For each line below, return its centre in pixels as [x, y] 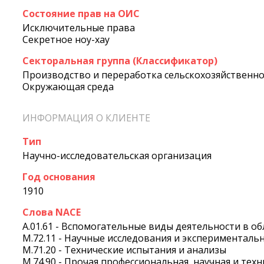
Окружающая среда [68, 87]
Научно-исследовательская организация [117, 156]
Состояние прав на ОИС [81, 14]
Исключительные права [79, 28]
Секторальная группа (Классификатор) [120, 61]
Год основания [59, 177]
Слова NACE [52, 212]
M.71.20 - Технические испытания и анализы [124, 250]
